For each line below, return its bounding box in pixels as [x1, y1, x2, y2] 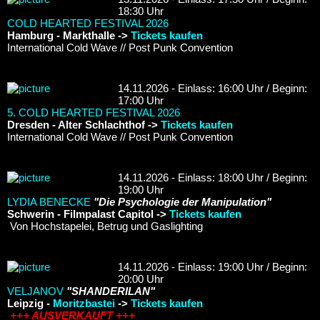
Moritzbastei [53, 296, 115, 309]
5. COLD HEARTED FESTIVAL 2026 [7, 106, 180, 119]
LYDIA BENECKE [7, 195, 91, 208]
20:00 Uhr [118, 272, 164, 285]
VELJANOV [7, 284, 64, 297]
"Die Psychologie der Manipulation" [94, 195, 271, 208]
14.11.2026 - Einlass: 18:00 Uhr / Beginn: [118, 171, 307, 184]
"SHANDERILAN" [66, 284, 155, 297]
